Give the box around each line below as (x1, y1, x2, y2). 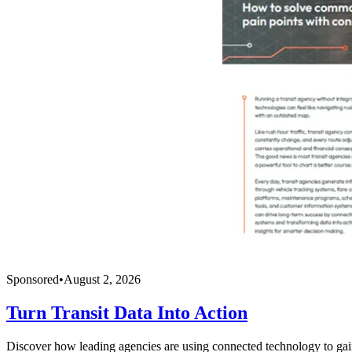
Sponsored (6, 272, 59, 286)
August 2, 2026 (64, 272, 141, 286)
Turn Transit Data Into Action (6, 302, 247, 323)
